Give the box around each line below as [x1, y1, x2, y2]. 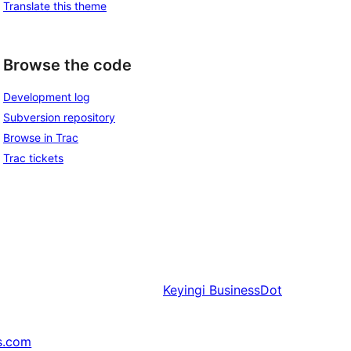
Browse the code [3, 55, 132, 74]
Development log [3, 90, 90, 104]
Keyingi [163, 282, 205, 299]
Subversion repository [3, 110, 115, 125]
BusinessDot [209, 282, 282, 299]
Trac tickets [3, 151, 63, 165]
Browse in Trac [3, 131, 78, 145]
